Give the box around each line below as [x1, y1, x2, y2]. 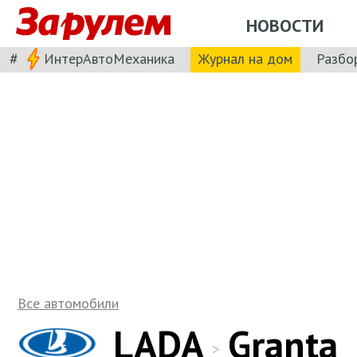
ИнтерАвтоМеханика [44, 49, 175, 68]
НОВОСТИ [246, 14, 324, 37]
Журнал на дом [198, 49, 292, 68]
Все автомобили [18, 294, 119, 312]
